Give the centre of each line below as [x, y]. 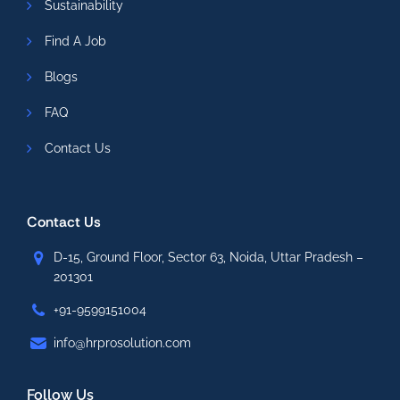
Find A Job [75, 41]
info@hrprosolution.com [122, 343]
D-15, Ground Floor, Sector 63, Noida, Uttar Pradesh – [208, 257]
